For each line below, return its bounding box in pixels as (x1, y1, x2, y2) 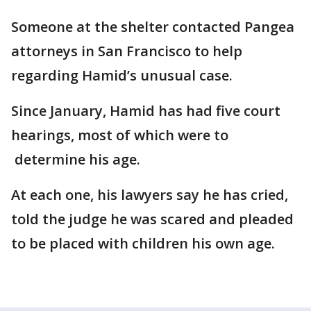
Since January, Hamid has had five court (11, 101, 280, 120)
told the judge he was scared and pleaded (11, 210, 294, 228)
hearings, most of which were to (11, 126, 228, 144)
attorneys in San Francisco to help (11, 42, 242, 60)
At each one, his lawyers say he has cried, (11, 185, 288, 204)
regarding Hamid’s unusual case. (11, 66, 236, 85)
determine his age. (11, 150, 140, 169)
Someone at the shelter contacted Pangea (11, 17, 294, 36)
